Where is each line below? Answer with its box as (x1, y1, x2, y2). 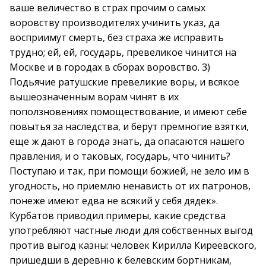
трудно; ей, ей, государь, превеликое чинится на (9, 46, 236, 59)
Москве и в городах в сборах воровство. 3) (9, 61, 210, 74)
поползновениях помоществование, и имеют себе (9, 105, 247, 118)
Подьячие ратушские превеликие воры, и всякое (9, 75, 239, 88)
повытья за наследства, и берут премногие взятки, (9, 120, 249, 133)
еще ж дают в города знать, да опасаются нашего (9, 135, 245, 148)
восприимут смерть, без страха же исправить (9, 31, 224, 44)
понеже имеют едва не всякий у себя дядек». (9, 194, 218, 207)
